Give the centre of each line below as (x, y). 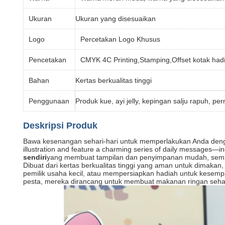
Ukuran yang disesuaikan (116, 19)
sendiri (35, 157)
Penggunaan (49, 101)
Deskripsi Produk (60, 126)
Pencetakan (47, 60)
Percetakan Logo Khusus (120, 39)
